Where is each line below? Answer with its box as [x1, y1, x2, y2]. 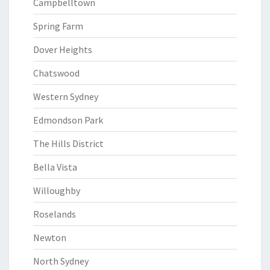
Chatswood [33, 67, 80, 79]
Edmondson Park [33, 114, 103, 126]
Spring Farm [33, 20, 83, 32]
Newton [33, 231, 66, 243]
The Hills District [33, 137, 104, 149]
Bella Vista [33, 161, 77, 173]
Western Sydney [33, 90, 98, 102]
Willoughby [33, 184, 80, 196]
